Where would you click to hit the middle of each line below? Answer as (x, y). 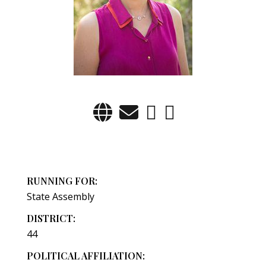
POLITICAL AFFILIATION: (85, 256)
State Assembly (60, 197)
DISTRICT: (51, 218)
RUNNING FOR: (62, 181)
